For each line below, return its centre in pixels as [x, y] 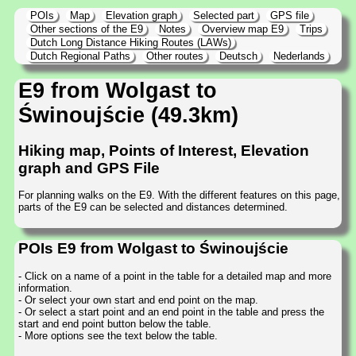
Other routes [175, 56]
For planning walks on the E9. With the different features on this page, [179, 195]
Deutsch [238, 56]
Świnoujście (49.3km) [128, 115]
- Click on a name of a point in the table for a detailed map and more [175, 276]
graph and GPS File [89, 168]
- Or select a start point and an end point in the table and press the [171, 311]
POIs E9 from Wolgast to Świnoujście [153, 249]
